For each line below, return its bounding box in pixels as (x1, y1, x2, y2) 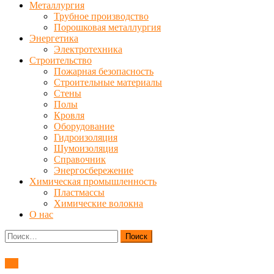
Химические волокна (54, 198, 143, 209)
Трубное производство (54, 11, 149, 21)
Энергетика (29, 33, 78, 43)
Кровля (54, 110, 84, 120)
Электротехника (54, 44, 122, 54)
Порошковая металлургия (54, 22, 161, 32)
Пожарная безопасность (54, 66, 154, 76)
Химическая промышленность (29, 176, 157, 187)
